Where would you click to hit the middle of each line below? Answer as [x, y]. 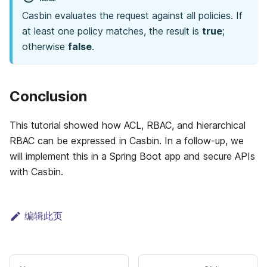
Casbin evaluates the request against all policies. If [132, 16]
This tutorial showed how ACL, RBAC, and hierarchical [128, 125]
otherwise [45, 47]
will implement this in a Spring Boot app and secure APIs [132, 156]
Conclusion [48, 97]
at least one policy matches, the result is [112, 31]
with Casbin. [36, 172]
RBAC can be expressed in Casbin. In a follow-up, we [127, 141]
